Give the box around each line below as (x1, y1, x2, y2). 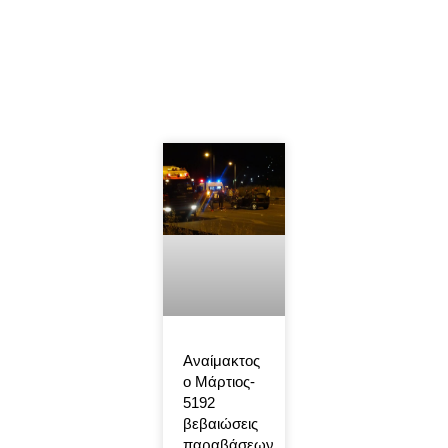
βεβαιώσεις (182, 415, 258, 433)
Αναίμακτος (182, 352, 260, 370)
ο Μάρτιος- (182, 373, 255, 391)
